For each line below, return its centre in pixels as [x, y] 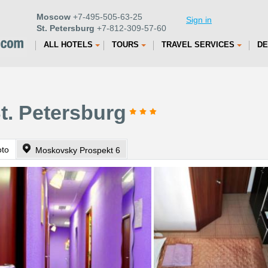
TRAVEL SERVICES [198, 45]
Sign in [199, 20]
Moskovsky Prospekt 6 [78, 150]
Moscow [54, 17]
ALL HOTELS [68, 45]
